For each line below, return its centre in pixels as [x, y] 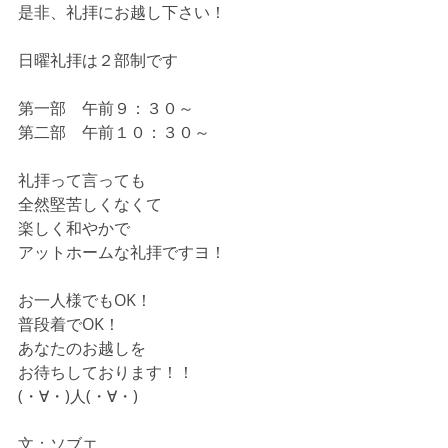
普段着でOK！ [69, 323]
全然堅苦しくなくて [90, 203]
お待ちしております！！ [106, 371]
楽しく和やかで [74, 227]
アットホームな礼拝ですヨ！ [122, 251]
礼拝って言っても [82, 179]
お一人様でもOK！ [85, 299]
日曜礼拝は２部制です [98, 59]
